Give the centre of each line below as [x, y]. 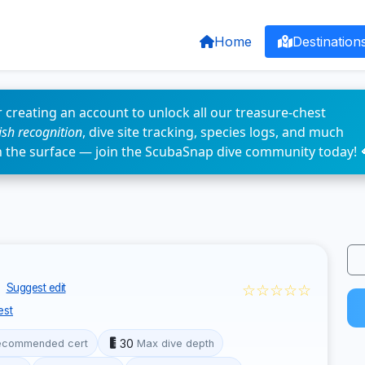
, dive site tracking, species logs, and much [213, 132]
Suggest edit [36, 288]
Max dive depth [175, 343]
